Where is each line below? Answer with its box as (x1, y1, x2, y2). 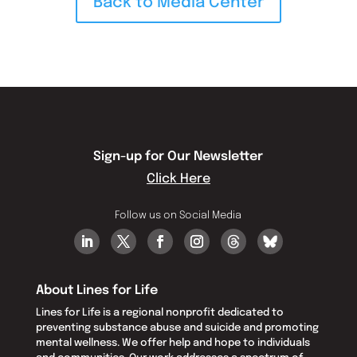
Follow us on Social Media (115, 210, 242, 221)
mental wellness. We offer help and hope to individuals (35, 337, 310, 348)
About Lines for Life (35, 283, 158, 297)
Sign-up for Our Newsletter (93, 149, 264, 163)
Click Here (146, 171, 210, 186)
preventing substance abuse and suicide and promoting (35, 322, 319, 333)
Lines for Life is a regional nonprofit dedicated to (35, 307, 284, 318)
